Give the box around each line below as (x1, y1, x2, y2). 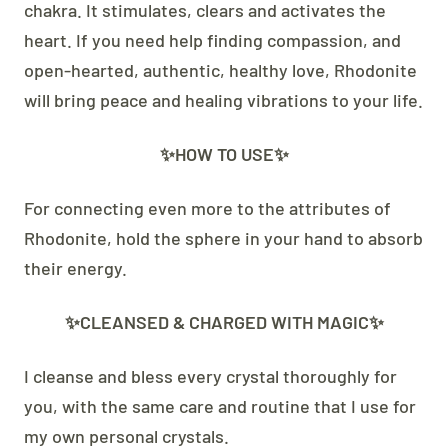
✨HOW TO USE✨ (159, 142, 289, 165)
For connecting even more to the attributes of (24, 196, 391, 219)
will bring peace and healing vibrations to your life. (24, 88, 423, 111)
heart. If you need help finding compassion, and (24, 28, 401, 51)
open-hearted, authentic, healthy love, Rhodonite (24, 58, 417, 81)
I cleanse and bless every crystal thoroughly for (24, 364, 397, 387)
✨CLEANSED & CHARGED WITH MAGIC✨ (64, 310, 384, 333)
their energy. (24, 256, 127, 279)
